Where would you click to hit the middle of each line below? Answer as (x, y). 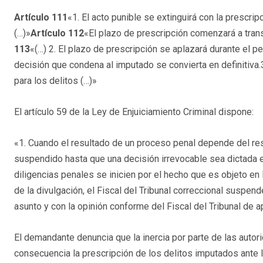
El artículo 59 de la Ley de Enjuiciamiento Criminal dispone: (134, 112)
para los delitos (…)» (55, 81)
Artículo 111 (41, 18)
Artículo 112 (57, 33)
